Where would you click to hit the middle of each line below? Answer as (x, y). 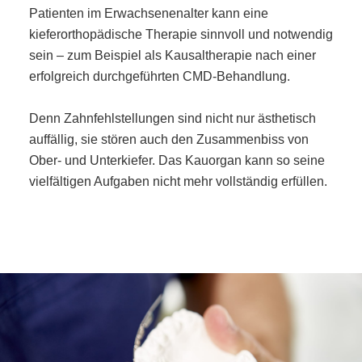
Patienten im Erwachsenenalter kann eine (148, 13)
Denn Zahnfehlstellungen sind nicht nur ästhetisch (172, 118)
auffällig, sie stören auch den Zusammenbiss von (168, 139)
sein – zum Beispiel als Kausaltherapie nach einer (172, 55)
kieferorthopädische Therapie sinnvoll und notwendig (181, 34)
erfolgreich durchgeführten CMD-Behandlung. (159, 76)
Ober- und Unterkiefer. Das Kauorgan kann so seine (177, 160)
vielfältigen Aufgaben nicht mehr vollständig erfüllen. (178, 181)
